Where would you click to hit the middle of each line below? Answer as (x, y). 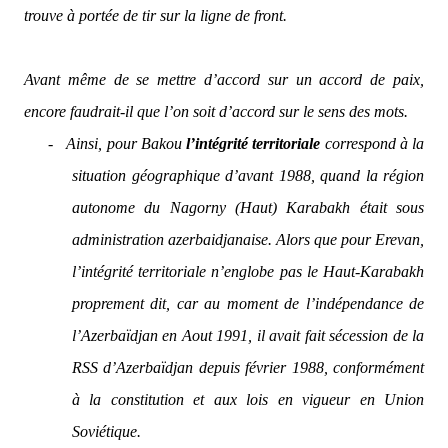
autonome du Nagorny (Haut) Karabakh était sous (248, 207)
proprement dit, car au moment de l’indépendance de (248, 303)
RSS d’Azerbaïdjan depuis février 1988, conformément (248, 367)
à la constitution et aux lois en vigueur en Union (248, 399)
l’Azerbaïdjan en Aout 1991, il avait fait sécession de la (248, 335)
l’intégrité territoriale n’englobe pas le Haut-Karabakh (248, 271)
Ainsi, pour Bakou (126, 143)
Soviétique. (106, 431)
